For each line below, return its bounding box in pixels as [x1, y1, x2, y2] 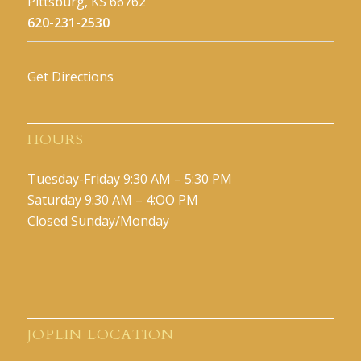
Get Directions [27, 67, 114, 85]
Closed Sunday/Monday [27, 211, 169, 230]
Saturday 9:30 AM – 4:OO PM [27, 190, 198, 209]
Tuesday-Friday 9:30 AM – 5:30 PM [27, 169, 232, 188]
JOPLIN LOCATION [27, 326, 174, 345]
